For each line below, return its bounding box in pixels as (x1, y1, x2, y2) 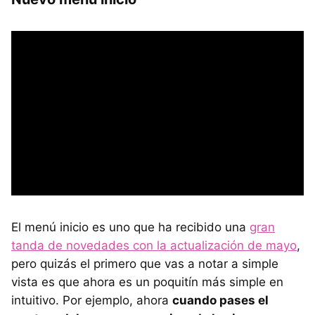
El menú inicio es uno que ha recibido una (11, 219, 250, 234)
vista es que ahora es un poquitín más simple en (11, 274, 283, 289)
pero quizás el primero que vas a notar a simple (11, 256, 278, 271)
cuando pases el (172, 292, 269, 307)
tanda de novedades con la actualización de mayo (11, 238, 297, 252)
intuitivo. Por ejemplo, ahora (11, 292, 172, 307)
